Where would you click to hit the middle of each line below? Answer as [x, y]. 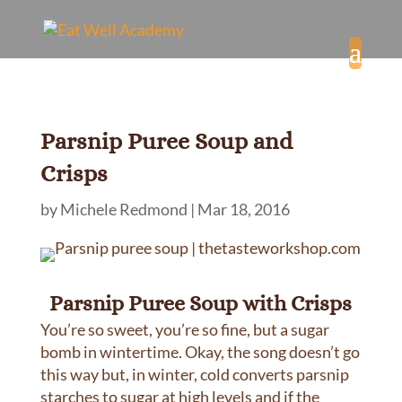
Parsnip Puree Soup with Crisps [201, 303]
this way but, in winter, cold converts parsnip [194, 374]
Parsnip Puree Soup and [166, 141]
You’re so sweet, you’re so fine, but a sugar [184, 329]
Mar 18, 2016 [243, 209]
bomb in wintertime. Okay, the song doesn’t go [200, 352]
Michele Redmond [123, 209]
